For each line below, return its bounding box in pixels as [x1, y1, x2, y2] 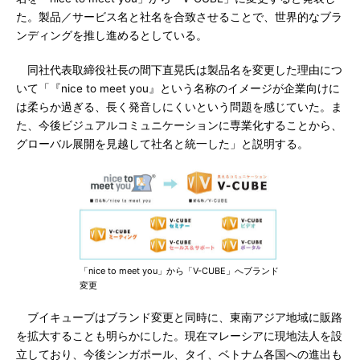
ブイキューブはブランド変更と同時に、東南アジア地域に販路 [16, 311, 342, 324]
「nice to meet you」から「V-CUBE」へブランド [80, 265, 279, 276]
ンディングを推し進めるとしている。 [16, 29, 207, 42]
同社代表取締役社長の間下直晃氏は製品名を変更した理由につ [16, 63, 342, 76]
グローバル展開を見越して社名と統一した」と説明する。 [16, 137, 309, 150]
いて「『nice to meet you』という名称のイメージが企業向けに [16, 82, 340, 95]
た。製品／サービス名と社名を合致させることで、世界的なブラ [16, 10, 342, 23]
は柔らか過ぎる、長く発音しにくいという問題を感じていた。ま [16, 100, 342, 113]
